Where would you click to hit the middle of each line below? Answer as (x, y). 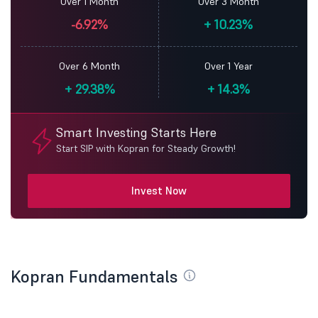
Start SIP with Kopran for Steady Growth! (146, 148)
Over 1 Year (228, 66)
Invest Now (159, 191)
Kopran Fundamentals (97, 276)
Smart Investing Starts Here (136, 132)
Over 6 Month (89, 66)
